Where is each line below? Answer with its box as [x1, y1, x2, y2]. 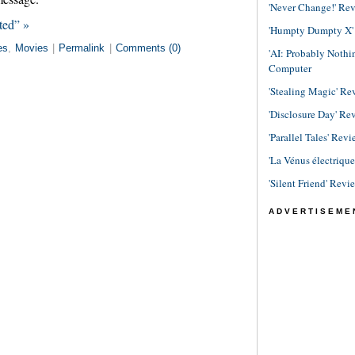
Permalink [59, 41, 105, 54]
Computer [269, 61, 311, 75]
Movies [14, 41, 48, 54]
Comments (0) [116, 41, 181, 54]
